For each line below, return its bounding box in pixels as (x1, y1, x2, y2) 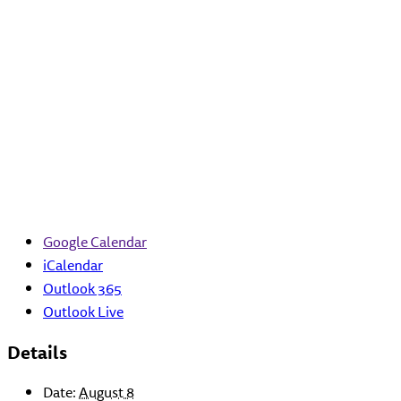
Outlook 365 (43, 276, 122, 300)
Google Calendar (43, 229, 147, 253)
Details (7, 337, 67, 366)
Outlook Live (43, 299, 124, 323)
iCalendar (43, 252, 103, 277)
